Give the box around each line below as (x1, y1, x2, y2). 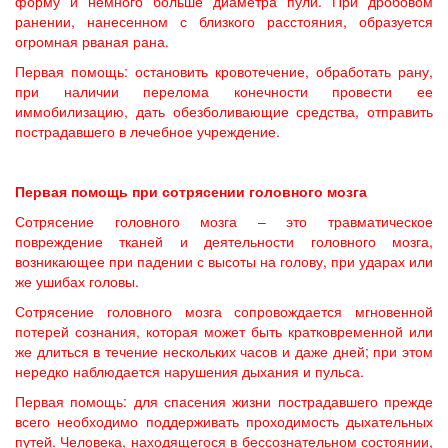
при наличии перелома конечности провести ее (15, 81, 433, 101)
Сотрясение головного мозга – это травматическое (15, 211, 433, 231)
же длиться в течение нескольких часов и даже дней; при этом (15, 341, 433, 361)
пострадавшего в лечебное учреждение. (15, 121, 280, 141)
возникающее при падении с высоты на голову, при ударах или (15, 251, 433, 271)
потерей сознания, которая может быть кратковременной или (15, 321, 433, 341)
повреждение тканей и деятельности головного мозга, (15, 231, 433, 251)
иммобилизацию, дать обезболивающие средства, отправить (15, 101, 433, 121)
